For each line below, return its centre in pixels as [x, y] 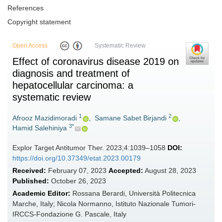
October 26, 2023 [78, 181]
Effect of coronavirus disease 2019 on [96, 62]
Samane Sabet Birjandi [131, 118]
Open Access [30, 46]
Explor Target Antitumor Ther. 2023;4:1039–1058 [90, 148]
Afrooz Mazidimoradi [45, 118]
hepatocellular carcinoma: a [73, 85]
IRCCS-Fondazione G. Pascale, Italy [69, 214]
